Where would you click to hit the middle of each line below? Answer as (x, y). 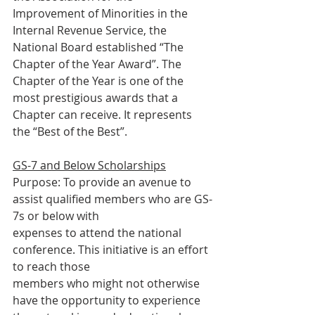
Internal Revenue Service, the (90, 30)
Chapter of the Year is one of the (99, 81)
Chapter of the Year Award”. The (97, 64)
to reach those (51, 266)
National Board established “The (99, 47)
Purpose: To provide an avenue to (103, 182)
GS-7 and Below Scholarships (89, 165)
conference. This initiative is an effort (112, 250)
